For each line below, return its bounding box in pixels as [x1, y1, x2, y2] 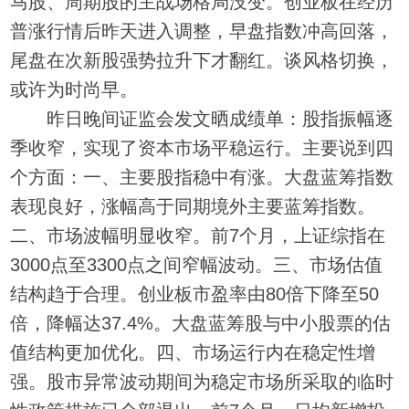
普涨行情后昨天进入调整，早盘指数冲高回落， [10, 20, 394, 41]
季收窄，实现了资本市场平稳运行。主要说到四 [10, 137, 394, 158]
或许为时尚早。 [10, 79, 139, 100]
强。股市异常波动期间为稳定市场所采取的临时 [10, 371, 394, 392]
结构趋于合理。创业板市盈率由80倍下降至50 [10, 283, 380, 304]
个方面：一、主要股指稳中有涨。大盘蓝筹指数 [10, 166, 394, 187]
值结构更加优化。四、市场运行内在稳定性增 [10, 341, 376, 362]
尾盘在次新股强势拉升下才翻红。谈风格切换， [10, 49, 394, 70]
